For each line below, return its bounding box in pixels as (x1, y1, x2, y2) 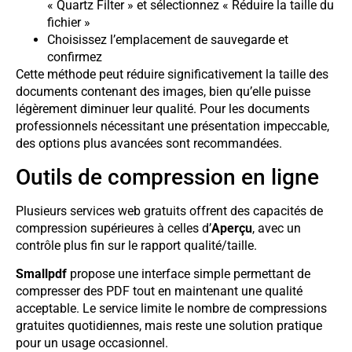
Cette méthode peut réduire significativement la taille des (16, 67, 328, 82)
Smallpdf (16, 266, 67, 282)
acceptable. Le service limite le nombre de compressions (16, 301, 327, 317)
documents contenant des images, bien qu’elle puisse (16, 84, 310, 100)
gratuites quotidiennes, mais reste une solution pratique (16, 318, 322, 334)
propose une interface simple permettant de (67, 266, 310, 282)
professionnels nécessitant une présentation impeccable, (16, 119, 329, 134)
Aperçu (211, 220, 252, 236)
